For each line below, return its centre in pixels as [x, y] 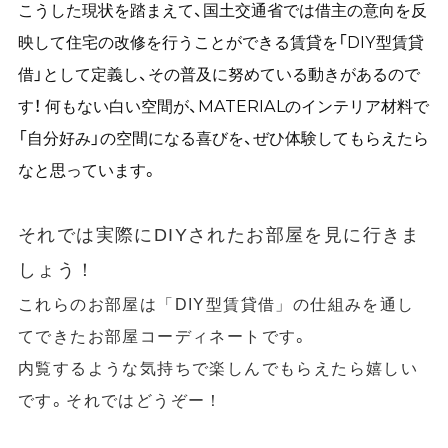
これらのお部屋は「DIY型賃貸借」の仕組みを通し [216, 303]
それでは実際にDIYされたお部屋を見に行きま [219, 234]
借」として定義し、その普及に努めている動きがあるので [218, 73]
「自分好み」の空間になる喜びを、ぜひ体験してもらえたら [223, 137]
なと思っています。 [87, 169]
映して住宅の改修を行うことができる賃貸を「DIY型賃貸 [220, 41]
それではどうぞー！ [144, 399]
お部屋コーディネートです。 [198, 335]
